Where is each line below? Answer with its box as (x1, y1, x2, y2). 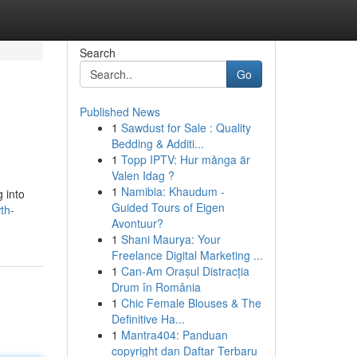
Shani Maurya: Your (120, 231, 221, 247)
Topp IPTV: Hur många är (120, 151, 250, 167)
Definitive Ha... (111, 311, 185, 327)
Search (79, 45, 116, 61)
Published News (79, 104, 160, 120)
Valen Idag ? (111, 167, 175, 183)
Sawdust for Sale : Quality (120, 120, 251, 135)
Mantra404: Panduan (120, 327, 228, 343)
